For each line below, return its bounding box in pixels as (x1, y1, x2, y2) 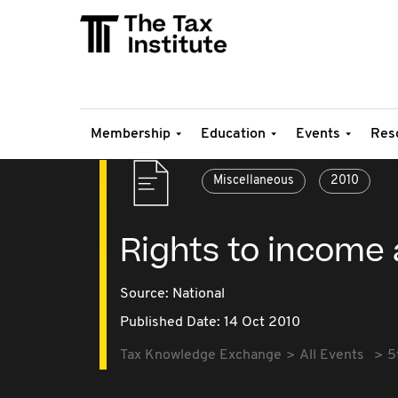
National (172, 287, 225, 301)
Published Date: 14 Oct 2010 (120, 315, 300, 330)
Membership (91, 127, 171, 141)
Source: (120, 287, 172, 301)
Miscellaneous (213, 174, 294, 187)
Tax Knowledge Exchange (120, 348, 282, 362)
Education (201, 127, 266, 141)
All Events (299, 348, 364, 362)
